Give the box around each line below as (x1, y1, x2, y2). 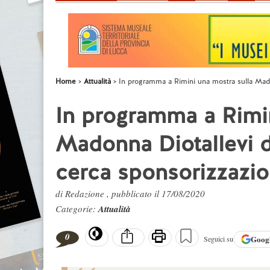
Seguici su (204, 234, 233, 244)
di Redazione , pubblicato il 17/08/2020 (55, 187, 205, 199)
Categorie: (55, 202, 98, 215)
